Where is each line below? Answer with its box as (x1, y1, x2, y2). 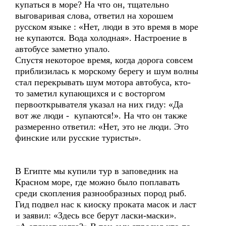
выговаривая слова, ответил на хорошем (15, 11, 173, 21)
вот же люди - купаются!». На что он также (15, 110, 187, 121)
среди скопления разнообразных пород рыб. (15, 188, 187, 198)
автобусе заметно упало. (15, 44, 110, 54)
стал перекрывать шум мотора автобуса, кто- (15, 77, 191, 87)
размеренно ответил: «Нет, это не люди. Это (15, 122, 189, 132)
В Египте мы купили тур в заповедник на (15, 166, 178, 176)
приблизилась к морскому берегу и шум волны (15, 66, 198, 76)
